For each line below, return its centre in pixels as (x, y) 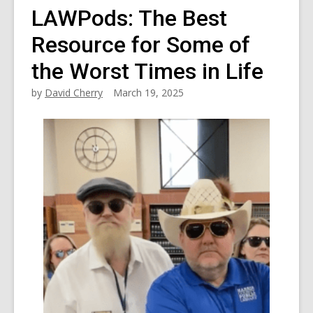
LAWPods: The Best (129, 18)
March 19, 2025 (148, 93)
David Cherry (74, 93)
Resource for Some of (141, 45)
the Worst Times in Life (147, 71)
